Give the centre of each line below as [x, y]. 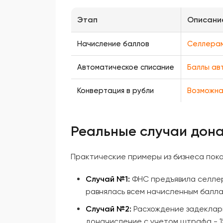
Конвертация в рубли [115, 91]
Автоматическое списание [126, 67]
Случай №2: [109, 209]
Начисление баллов [113, 44]
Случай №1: [108, 179]
